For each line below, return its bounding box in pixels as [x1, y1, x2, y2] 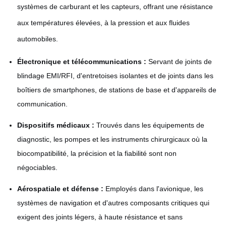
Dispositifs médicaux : [17, 121, 94, 130]
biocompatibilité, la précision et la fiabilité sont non [17, 149, 177, 158]
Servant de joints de [146, 58, 212, 66]
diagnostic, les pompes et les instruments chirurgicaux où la [17, 135, 207, 144]
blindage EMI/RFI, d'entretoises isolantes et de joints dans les [17, 72, 213, 80]
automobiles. [17, 35, 58, 43]
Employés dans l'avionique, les [103, 185, 203, 193]
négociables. [17, 163, 58, 172]
